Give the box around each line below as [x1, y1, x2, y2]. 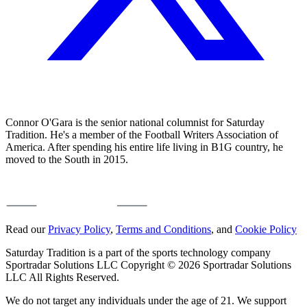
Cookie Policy [235, 223, 297, 235]
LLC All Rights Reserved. [5, 271, 119, 283]
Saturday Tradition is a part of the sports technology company [5, 246, 271, 258]
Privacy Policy [48, 223, 110, 235]
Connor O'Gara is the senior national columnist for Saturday [5, 116, 265, 128]
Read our [5, 223, 48, 235]
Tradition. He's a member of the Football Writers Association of [5, 128, 278, 140]
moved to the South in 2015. [5, 153, 128, 165]
